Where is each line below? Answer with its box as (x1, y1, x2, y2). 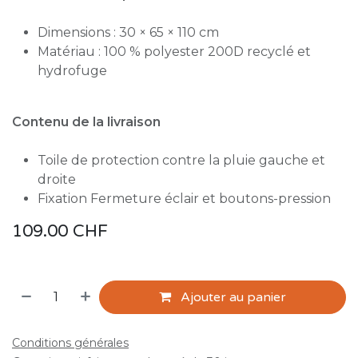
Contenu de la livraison (12, 113, 161, 129)
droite (38, 171, 76, 187)
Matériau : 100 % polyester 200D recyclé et (38, 43, 311, 59)
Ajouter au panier (177, 288, 287, 305)
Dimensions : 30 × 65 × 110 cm (38, 24, 219, 40)
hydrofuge (38, 62, 107, 78)
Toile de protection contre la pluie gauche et (38, 152, 325, 168)
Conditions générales (12, 335, 129, 350)
